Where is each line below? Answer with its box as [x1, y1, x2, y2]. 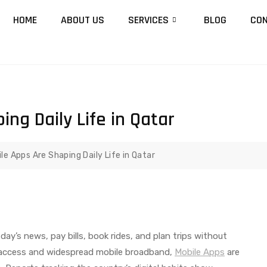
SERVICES [128, 13, 169, 27]
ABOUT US [60, 13, 104, 27]
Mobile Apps [175, 246, 225, 257]
